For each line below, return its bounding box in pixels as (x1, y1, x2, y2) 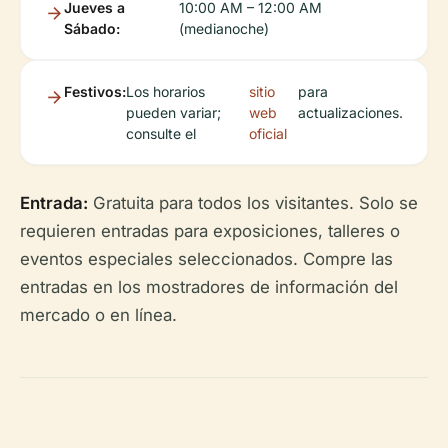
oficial (249, 124, 288, 142)
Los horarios (126, 82, 205, 100)
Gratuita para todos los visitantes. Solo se (88, 192, 418, 213)
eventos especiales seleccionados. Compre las (20, 248, 393, 269)
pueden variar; (126, 103, 221, 121)
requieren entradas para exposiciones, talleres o (20, 220, 400, 241)
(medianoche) (178, 19, 269, 37)
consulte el (126, 124, 196, 142)
